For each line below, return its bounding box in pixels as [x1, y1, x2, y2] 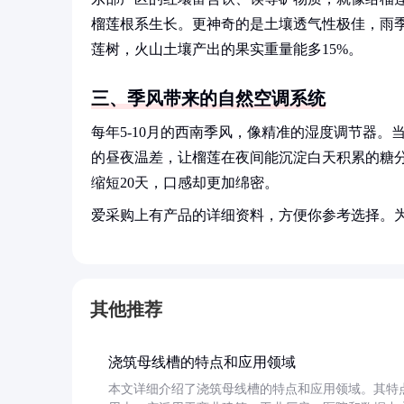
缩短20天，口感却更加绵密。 [91, 175, 279, 190]
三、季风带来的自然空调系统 [91, 88, 326, 108]
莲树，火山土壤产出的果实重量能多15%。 [91, 41, 363, 57]
